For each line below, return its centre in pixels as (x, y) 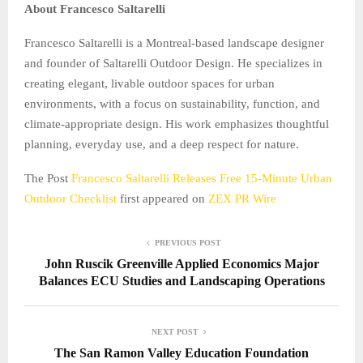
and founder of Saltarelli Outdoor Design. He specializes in (173, 63)
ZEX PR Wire (242, 198)
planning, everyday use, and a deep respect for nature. (162, 144)
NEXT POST (175, 331)
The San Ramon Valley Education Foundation (181, 352)
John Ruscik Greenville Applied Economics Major (181, 263)
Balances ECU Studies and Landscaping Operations (181, 280)
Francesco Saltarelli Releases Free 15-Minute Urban (202, 178)
